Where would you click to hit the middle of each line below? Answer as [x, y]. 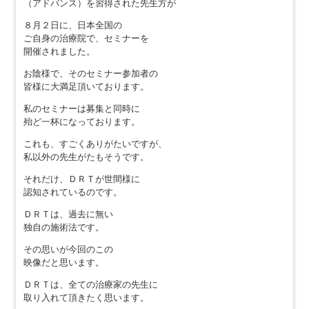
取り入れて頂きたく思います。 [86, 297]
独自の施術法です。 [63, 227]
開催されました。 [59, 51]
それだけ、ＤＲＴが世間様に [81, 179]
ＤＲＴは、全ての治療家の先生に [90, 284]
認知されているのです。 [72, 192]
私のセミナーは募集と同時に [81, 108]
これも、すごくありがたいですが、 [95, 143]
